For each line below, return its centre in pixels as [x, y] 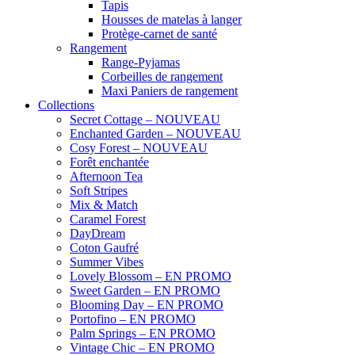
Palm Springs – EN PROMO [143, 333]
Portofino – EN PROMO [133, 319]
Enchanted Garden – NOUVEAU [155, 133]
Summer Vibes [107, 261]
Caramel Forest [108, 219]
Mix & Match [104, 204]
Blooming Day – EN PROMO [147, 304]
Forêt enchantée [109, 162]
